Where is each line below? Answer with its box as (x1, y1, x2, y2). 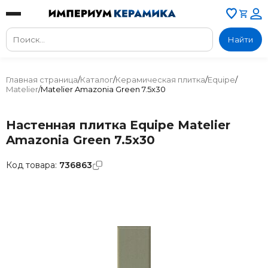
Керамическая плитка (115, 75, 205, 84)
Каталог (80, 75, 113, 84)
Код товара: (6, 160, 59, 170)
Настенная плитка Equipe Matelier (6, 118, 230, 132)
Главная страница (6, 75, 78, 84)
